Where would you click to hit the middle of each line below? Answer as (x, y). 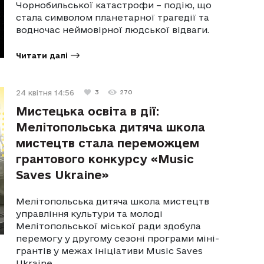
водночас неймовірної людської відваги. (113, 29)
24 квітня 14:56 (45, 92)
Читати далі (42, 55)
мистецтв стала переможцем (108, 143)
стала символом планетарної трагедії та (113, 17)
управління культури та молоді (90, 213)
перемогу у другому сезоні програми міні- (118, 238)
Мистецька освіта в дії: (88, 111)
